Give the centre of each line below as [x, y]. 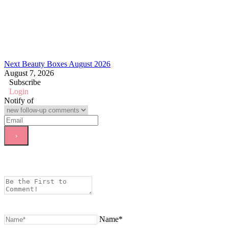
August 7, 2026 [29, 73]
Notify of [19, 100]
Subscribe [25, 82]
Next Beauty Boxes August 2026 [57, 64]
